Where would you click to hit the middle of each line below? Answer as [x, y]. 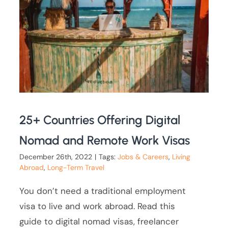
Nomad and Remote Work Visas [105, 140]
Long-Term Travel [76, 168]
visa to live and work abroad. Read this [97, 206]
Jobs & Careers [143, 157]
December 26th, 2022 [56, 157]
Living [181, 157]
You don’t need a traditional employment [103, 191]
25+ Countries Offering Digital [100, 120]
